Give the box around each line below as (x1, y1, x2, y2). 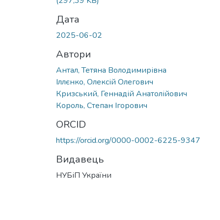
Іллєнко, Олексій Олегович (56, 76, 153, 87)
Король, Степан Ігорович (56, 100, 147, 111)
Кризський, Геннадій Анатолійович (56, 88, 187, 99)
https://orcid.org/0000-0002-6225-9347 (56, 135, 200, 146)
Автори (56, 47, 91, 61)
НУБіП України (56, 169, 111, 181)
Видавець (56, 152, 104, 166)
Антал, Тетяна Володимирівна (56, 64, 166, 76)
